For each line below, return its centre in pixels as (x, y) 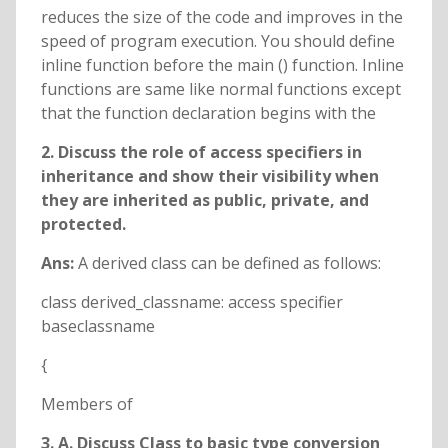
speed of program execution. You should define (217, 41)
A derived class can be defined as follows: (229, 263)
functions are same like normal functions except (220, 89)
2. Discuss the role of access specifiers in (201, 152)
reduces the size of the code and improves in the (221, 17)
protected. (83, 224)
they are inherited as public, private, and (204, 200)
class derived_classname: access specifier (191, 302)
